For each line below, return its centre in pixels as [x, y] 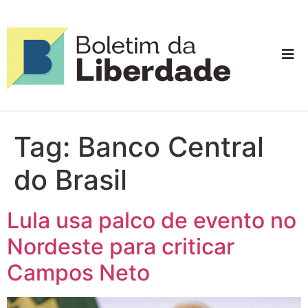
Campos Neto [78, 272]
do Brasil [70, 179]
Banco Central [171, 146]
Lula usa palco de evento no [152, 220]
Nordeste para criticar [121, 246]
